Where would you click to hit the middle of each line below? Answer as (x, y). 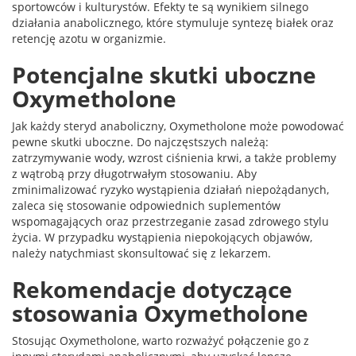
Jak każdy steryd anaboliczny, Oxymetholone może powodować (178, 126)
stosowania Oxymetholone (160, 313)
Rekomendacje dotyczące (152, 289)
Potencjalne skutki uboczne (164, 75)
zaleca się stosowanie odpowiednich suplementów (146, 205)
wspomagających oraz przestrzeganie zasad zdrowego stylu (170, 221)
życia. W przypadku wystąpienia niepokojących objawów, (162, 237)
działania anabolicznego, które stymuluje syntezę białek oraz (173, 23)
